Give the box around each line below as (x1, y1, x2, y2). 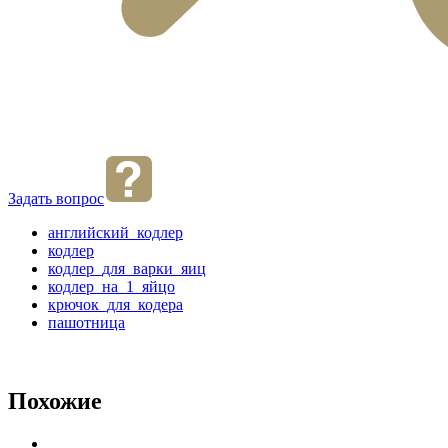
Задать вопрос (8, 189, 104, 207)
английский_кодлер (48, 223, 183, 241)
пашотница (48, 313, 125, 331)
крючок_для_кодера (48, 295, 183, 313)
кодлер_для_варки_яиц (48, 259, 206, 277)
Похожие (8, 387, 102, 414)
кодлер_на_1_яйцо (48, 277, 175, 295)
